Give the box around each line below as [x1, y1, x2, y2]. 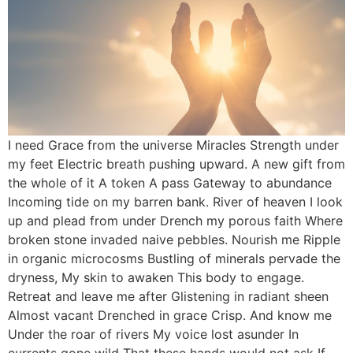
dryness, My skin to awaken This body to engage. [8, 269, 304, 285]
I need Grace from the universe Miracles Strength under [8, 136, 339, 153]
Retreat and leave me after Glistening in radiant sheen [8, 288, 329, 304]
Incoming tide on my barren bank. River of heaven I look [8, 193, 343, 210]
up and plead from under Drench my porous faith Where [8, 212, 343, 229]
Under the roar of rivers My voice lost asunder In [8, 325, 299, 342]
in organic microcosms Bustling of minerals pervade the [8, 250, 340, 266]
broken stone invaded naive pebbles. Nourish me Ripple [8, 231, 340, 247]
